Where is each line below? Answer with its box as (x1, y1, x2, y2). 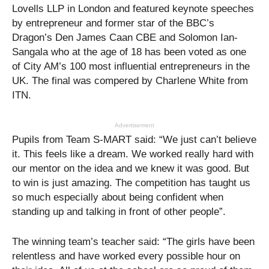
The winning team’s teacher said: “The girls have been (12, 235, 255, 247)
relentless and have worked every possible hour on (12, 250, 240, 262)
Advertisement (115, 121, 154, 128)
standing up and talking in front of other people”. (12, 205, 226, 217)
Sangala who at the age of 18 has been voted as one (12, 46, 246, 58)
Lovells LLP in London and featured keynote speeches (12, 2, 254, 14)
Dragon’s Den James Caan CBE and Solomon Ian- (12, 31, 238, 43)
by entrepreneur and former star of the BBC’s (12, 17, 214, 29)
